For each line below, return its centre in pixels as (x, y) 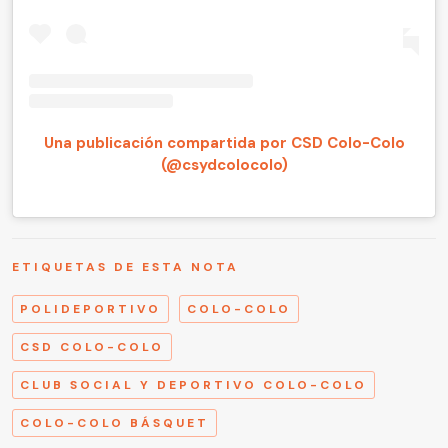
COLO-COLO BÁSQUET (114, 422)
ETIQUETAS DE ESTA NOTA (125, 266)
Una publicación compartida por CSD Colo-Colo (224, 142)
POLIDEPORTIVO (90, 308)
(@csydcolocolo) (224, 164)
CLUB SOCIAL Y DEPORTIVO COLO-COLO (193, 384)
